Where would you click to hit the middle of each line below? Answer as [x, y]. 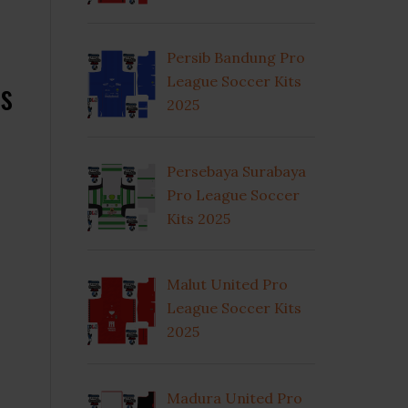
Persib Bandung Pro [236, 57]
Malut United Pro [227, 285]
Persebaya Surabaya [236, 171]
